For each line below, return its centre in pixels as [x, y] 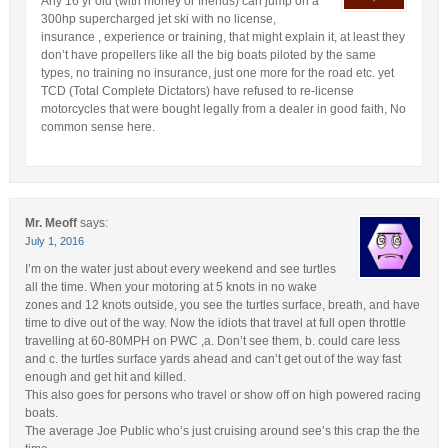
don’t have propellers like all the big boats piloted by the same [208, 54]
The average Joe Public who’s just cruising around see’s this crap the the [222, 430]
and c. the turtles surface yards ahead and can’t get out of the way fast [212, 358]
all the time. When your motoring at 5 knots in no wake [170, 286]
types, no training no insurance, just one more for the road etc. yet [217, 72]
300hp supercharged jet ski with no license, [158, 18]
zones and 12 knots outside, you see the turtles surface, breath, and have [222, 304]
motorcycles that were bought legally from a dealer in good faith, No [223, 108]
